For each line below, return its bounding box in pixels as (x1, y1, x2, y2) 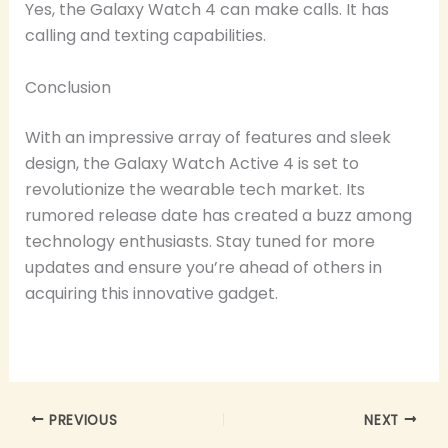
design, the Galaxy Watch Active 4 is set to (24, 151, 359, 175)
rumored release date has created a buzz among (24, 203, 412, 227)
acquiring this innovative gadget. (24, 281, 278, 305)
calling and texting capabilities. (24, 23, 266, 47)
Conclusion (24, 75, 111, 99)
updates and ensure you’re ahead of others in (24, 255, 382, 279)
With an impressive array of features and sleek (24, 125, 391, 149)
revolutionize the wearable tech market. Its (24, 177, 365, 201)
